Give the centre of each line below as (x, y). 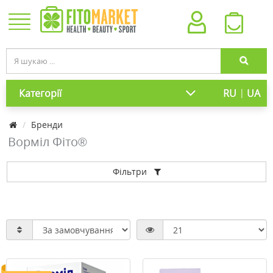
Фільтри (133, 172)
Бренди (47, 125)
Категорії (40, 93)
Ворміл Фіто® (48, 142)
